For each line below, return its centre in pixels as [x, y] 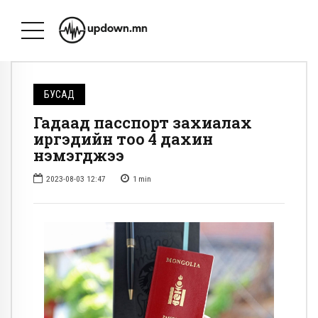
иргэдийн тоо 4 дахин [123, 139]
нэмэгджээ [79, 155]
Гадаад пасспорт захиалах [143, 123]
